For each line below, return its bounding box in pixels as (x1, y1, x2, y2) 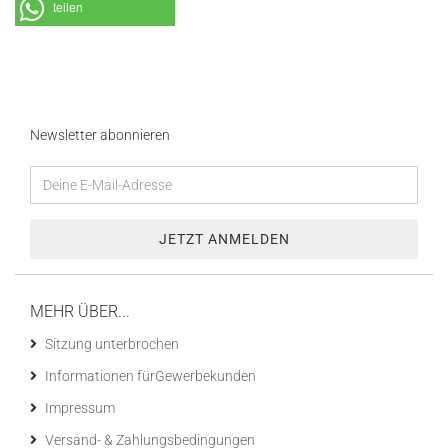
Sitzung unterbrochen (45, 336, 179, 352)
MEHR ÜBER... (30, 302, 130, 321)
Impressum (45, 400, 115, 416)
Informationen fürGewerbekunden (45, 368, 256, 384)
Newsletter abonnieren (30, 127, 170, 143)
